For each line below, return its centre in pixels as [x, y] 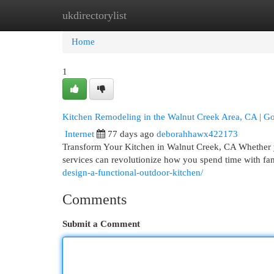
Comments [94, 199]
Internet [80, 134]
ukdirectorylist [94, 15]
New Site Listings [156, 15]
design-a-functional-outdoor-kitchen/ [133, 172]
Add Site [224, 15]
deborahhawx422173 [197, 134]
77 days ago [131, 134]
